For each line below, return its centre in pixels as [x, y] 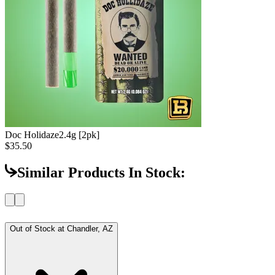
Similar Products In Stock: [101, 172]
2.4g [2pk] [79, 135]
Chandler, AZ [90, 228]
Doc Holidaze [32, 135]
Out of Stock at [38, 228]
